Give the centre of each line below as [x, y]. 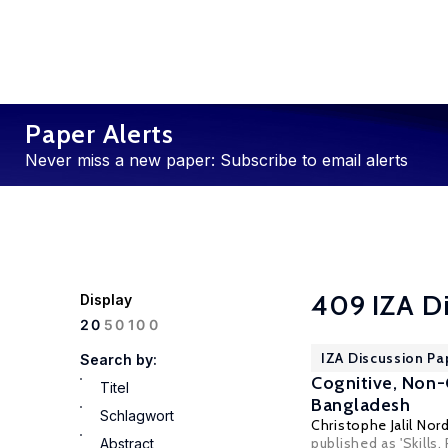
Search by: [118, 359]
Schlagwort [137, 415]
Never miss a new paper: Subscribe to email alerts [216, 160]
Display [106, 299]
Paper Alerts [99, 134]
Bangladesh [361, 405]
